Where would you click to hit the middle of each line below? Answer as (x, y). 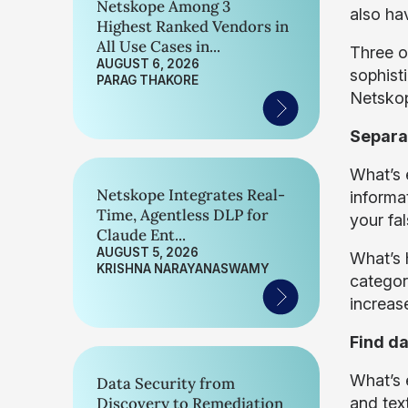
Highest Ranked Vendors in (193, 26)
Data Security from (166, 383)
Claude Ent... (141, 235)
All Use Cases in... (158, 46)
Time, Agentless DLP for (183, 215)
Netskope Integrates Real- (191, 195)
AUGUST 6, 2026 (148, 64)
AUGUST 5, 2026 (148, 252)
